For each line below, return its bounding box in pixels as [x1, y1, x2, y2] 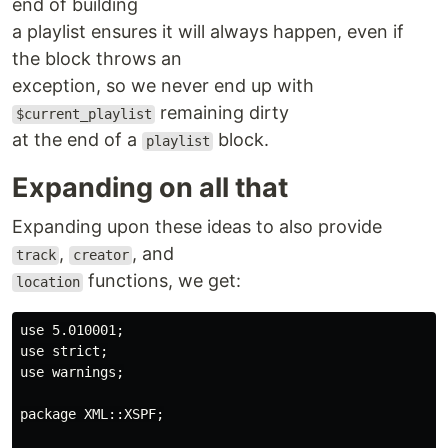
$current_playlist [15, 106, 152, 123]
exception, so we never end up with [12, 75, 314, 97]
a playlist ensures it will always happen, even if [12, 21, 404, 43]
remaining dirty [155, 102, 290, 124]
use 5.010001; [20, 322, 124, 339]
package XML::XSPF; [20, 406, 164, 423]
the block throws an [12, 48, 182, 70]
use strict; [20, 343, 108, 360]
